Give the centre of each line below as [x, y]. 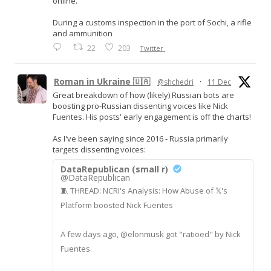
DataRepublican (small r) [114, 169]
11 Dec [219, 82]
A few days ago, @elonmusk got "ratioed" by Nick [151, 234]
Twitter [152, 48]
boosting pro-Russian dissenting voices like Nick [140, 106]
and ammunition [83, 34]
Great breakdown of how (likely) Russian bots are [143, 95]
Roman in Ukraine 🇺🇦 [102, 82]
